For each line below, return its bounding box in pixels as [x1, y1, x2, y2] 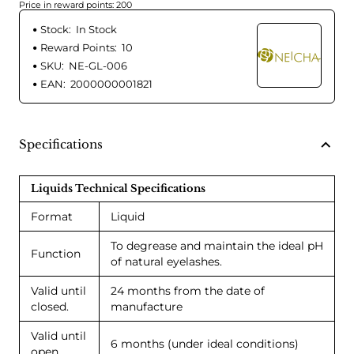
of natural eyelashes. [111, 254, 222, 269]
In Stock [76, 23, 117, 36]
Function [31, 247, 81, 262]
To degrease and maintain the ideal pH [111, 239, 323, 254]
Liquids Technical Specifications [31, 182, 205, 196]
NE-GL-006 [69, 59, 127, 73]
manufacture [111, 299, 183, 314]
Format [31, 209, 73, 224]
